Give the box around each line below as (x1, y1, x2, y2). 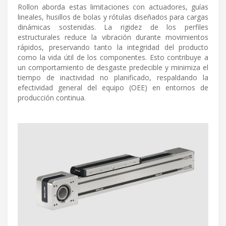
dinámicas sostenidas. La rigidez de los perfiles (18, 22, 208, 32)
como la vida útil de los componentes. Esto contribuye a (18, 52, 208, 62)
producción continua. (18, 92, 86, 102)
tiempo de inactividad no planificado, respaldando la (18, 72, 208, 82)
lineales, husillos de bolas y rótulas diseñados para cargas (18, 12, 208, 22)
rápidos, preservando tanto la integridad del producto (18, 42, 208, 52)
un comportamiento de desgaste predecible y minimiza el (18, 62, 208, 72)
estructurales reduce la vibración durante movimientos (18, 32, 208, 42)
